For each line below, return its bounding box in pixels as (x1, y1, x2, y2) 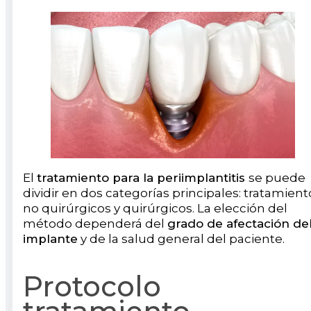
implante (23, 231, 78, 246)
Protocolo (23, 269, 161, 303)
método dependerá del (23, 216, 167, 230)
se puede (249, 170, 305, 185)
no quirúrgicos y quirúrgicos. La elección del (23, 201, 287, 215)
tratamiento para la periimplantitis (37, 170, 249, 185)
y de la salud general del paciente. (78, 231, 285, 246)
